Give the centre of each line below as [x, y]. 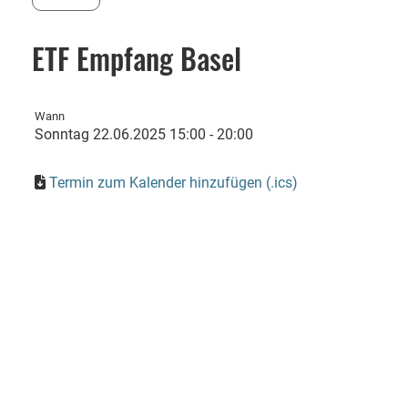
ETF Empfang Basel [137, 58]
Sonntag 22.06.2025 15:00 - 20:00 [144, 134]
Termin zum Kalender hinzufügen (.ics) [173, 183]
